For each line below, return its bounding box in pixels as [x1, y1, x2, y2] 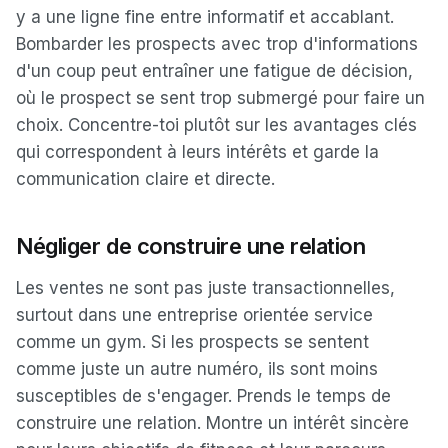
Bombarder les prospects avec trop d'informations [16, 34, 418, 54]
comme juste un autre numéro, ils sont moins [16, 359, 378, 379]
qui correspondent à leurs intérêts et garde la [16, 142, 379, 162]
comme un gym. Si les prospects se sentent [16, 332, 369, 352]
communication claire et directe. [16, 169, 275, 189]
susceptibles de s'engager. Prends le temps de [16, 386, 391, 406]
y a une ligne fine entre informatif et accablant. [16, 7, 394, 27]
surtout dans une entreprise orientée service [16, 305, 373, 325]
